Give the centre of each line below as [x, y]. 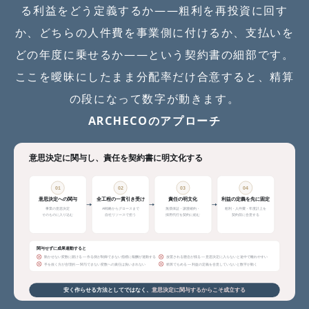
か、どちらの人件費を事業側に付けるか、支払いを [154, 32]
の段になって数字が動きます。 [154, 98]
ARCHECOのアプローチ [154, 120]
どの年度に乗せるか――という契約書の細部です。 [154, 54]
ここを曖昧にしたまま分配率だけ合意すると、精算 [154, 76]
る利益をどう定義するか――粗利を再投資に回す [154, 10]
